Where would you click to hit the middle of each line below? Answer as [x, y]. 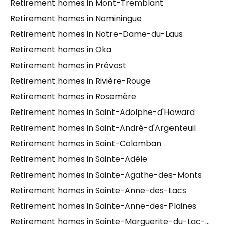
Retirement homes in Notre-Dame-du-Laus [96, 34]
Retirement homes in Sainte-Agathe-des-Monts [106, 175]
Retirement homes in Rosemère [73, 97]
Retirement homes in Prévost [68, 65]
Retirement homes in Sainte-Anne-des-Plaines [103, 206]
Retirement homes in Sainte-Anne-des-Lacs [98, 190]
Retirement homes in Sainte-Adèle [79, 159]
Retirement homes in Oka [61, 50]
